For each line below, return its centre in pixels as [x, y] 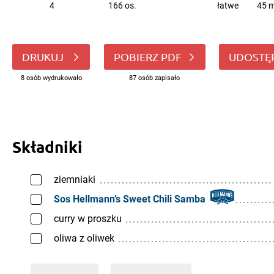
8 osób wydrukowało [51, 78]
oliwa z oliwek [84, 238]
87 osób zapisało [154, 78]
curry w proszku [88, 219]
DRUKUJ [44, 57]
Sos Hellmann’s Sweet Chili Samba [130, 199]
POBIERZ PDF [147, 57]
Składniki [47, 146]
